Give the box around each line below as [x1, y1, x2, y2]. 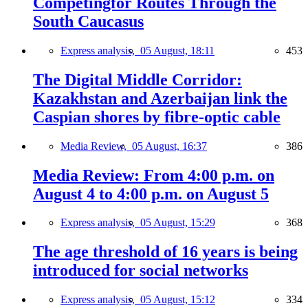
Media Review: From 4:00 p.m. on [33, 166, 274, 184]
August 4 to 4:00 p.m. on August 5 [33, 184, 269, 203]
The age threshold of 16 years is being [33, 243, 298, 261]
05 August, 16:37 [132, 140, 207, 152]
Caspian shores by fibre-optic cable [33, 107, 280, 126]
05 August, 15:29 [140, 217, 215, 229]
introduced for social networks [33, 261, 248, 280]
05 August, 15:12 [140, 294, 215, 306]
